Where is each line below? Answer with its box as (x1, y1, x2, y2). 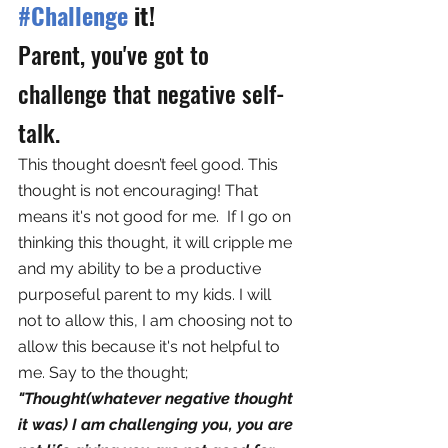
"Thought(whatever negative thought (18, 389, 297, 409)
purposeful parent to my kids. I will (18, 285, 275, 305)
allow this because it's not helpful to (18, 337, 284, 357)
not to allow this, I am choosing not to (18, 311, 297, 331)
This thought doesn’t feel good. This (18, 155, 282, 175)
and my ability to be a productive (18, 259, 265, 279)
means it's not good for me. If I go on (18, 207, 295, 227)
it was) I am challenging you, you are (18, 415, 297, 435)
